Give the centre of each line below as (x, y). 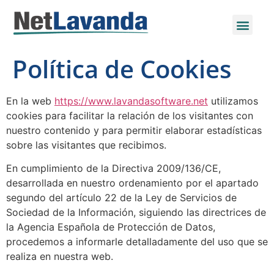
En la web (30, 101)
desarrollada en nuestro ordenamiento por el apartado (132, 183)
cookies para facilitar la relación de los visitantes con (130, 116)
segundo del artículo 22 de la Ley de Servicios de (121, 198)
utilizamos (233, 101)
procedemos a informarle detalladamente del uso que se (137, 242)
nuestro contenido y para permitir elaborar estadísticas (134, 130)
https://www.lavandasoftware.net (131, 101)
